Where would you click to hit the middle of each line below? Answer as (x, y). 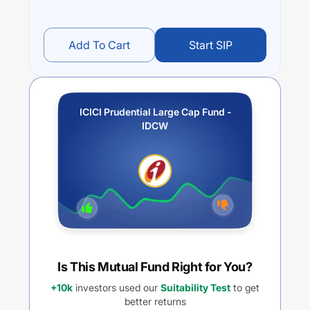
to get (245, 288)
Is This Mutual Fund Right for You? (155, 267)
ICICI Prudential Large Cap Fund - (155, 112)
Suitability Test (195, 288)
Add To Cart (99, 45)
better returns (155, 301)
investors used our (115, 288)
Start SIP (211, 45)
